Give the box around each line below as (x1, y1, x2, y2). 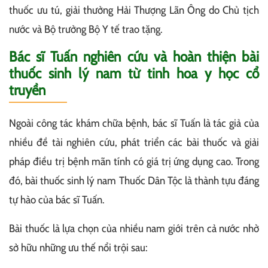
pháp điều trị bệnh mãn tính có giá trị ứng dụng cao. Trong (9, 154, 259, 168)
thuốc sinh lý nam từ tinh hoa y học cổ (9, 64, 259, 82)
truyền (9, 81, 45, 99)
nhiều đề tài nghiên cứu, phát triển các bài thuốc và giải (9, 135, 259, 149)
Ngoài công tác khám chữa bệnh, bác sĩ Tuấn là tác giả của (9, 116, 259, 130)
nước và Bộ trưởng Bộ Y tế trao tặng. (9, 22, 162, 36)
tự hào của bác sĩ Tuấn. (9, 193, 104, 206)
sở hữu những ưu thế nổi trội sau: (9, 240, 147, 254)
